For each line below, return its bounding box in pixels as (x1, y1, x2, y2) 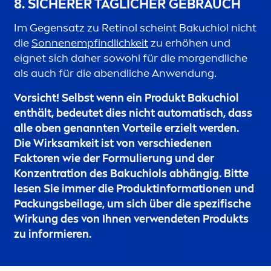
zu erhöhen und (148, 36, 230, 50)
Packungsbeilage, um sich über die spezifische (14, 197, 251, 211)
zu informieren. (14, 227, 91, 241)
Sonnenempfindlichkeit (31, 36, 148, 50)
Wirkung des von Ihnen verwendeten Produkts (14, 212, 249, 226)
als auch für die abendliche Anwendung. (14, 67, 217, 80)
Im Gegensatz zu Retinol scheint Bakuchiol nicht (14, 21, 256, 35)
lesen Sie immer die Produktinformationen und (14, 182, 254, 196)
